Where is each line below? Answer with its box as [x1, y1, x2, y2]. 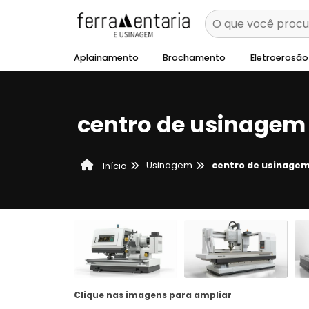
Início [101, 159, 127, 172]
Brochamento [163, 52, 226, 63]
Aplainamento [74, 52, 139, 63]
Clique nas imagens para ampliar [74, 289, 232, 301]
